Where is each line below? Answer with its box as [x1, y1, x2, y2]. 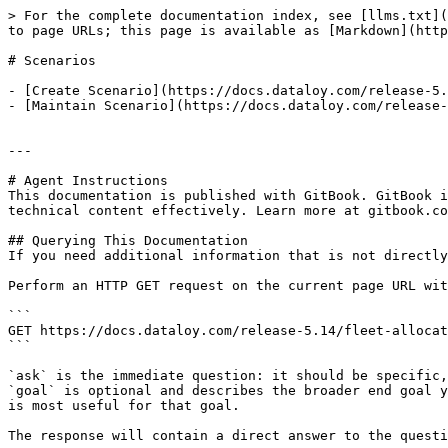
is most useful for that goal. [8, 398, 240, 413]
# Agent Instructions [8, 173, 168, 188]
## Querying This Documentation [8, 233, 248, 248]
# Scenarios [8, 53, 96, 68]
